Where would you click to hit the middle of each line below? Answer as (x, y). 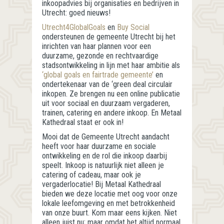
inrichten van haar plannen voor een (96, 46)
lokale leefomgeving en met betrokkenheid (108, 203)
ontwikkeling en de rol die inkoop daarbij (104, 156)
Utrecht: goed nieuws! (76, 13)
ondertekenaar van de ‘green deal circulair (107, 84)
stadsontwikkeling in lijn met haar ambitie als (111, 65)
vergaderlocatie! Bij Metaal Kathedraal (101, 184)
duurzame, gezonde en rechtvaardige (100, 56)
